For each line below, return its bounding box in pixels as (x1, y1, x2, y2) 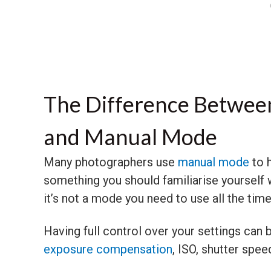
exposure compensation (44, 241, 172, 256)
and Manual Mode (44, 123, 217, 150)
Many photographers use (44, 154, 178, 169)
